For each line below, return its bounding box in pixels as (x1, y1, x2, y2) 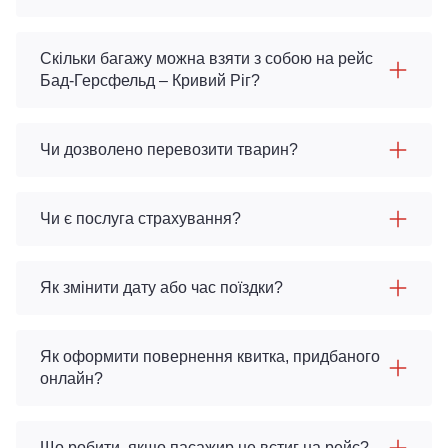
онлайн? (40, 370, 103, 387)
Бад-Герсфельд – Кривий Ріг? (40, 72, 260, 89)
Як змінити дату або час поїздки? (40, 279, 283, 296)
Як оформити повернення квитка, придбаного (40, 348, 380, 365)
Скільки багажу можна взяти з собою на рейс (40, 50, 373, 67)
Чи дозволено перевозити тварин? (40, 141, 298, 158)
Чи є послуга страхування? (40, 210, 241, 227)
